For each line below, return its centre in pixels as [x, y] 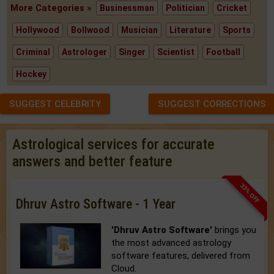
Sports [237, 30]
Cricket [232, 8]
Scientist [176, 52]
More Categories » [53, 8]
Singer [132, 52]
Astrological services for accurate [113, 144]
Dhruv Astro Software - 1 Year [96, 204]
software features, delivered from [181, 256]
